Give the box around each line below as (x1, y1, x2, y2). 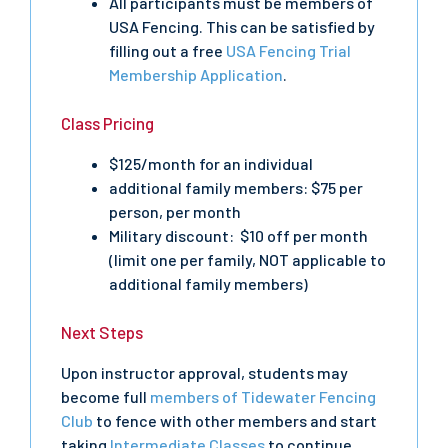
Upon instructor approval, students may (61, 363, 348, 382)
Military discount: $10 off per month (109, 226, 368, 245)
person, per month (109, 202, 241, 221)
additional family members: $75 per (109, 178, 363, 197)
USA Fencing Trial (226, 41, 351, 60)
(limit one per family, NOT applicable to (109, 250, 386, 269)
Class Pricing (61, 113, 154, 133)
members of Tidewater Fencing (150, 387, 376, 406)
